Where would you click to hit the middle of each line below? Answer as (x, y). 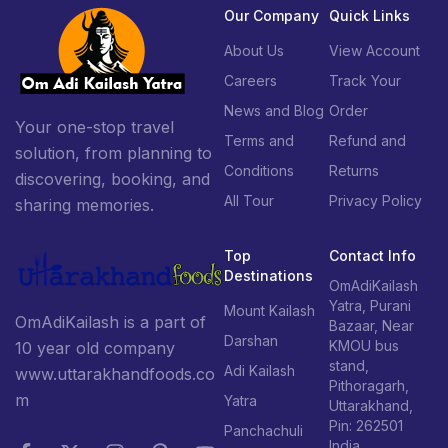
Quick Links (369, 16)
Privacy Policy (375, 201)
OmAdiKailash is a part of (110, 322)
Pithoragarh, (368, 386)
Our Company (271, 16)
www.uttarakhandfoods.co (115, 374)
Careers (250, 81)
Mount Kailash (269, 311)
